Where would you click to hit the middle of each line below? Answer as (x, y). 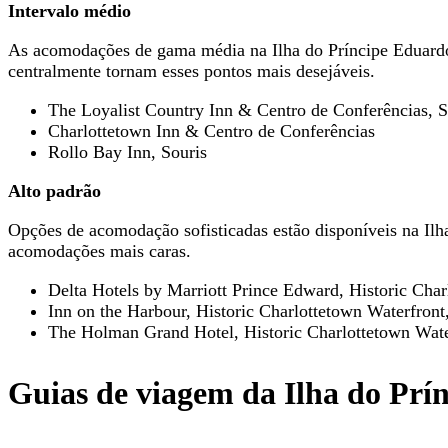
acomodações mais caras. (99, 251)
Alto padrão (54, 191)
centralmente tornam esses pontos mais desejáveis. (191, 71)
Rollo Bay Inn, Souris (127, 152)
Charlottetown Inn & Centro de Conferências (211, 131)
